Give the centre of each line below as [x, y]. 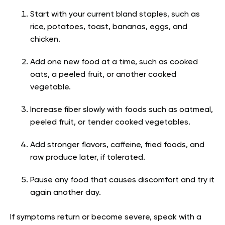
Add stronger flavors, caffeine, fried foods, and [117, 145]
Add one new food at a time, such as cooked [114, 62]
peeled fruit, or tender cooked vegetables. [110, 123]
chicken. [45, 40]
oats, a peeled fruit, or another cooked [103, 75]
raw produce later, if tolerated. [88, 158]
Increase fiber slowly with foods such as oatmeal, [122, 110]
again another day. [66, 193]
